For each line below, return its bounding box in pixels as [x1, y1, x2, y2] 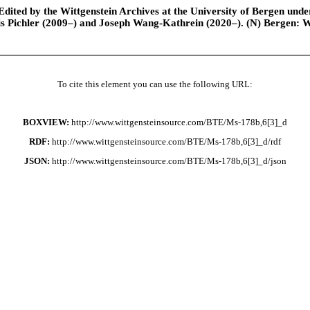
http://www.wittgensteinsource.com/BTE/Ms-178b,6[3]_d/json [51, 156, 286, 166]
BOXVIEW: [23, 118, 69, 128]
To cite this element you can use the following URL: [57, 79, 253, 89]
